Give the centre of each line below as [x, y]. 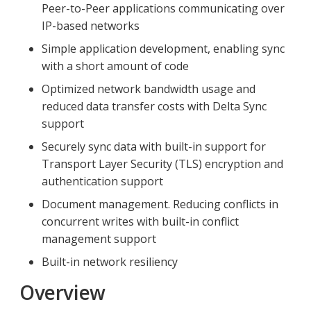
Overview [62, 292]
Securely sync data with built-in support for [154, 146]
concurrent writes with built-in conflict [140, 221]
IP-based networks [91, 25]
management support [99, 238]
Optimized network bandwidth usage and [149, 89]
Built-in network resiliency [110, 261]
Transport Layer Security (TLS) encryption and [162, 163]
